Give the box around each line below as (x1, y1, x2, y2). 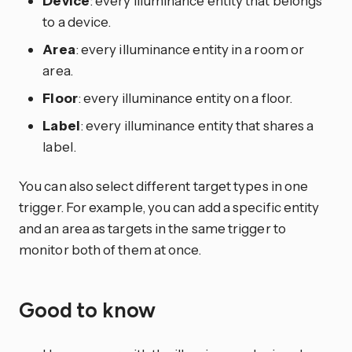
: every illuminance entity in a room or (75, 41, 305, 58)
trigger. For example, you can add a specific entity (19, 198, 320, 215)
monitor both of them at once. (19, 240, 202, 258)
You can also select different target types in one (19, 177, 309, 194)
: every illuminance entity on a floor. (77, 90, 293, 107)
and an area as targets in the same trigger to (19, 219, 286, 236)
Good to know (19, 298, 160, 324)
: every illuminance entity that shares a (79, 117, 314, 134)
